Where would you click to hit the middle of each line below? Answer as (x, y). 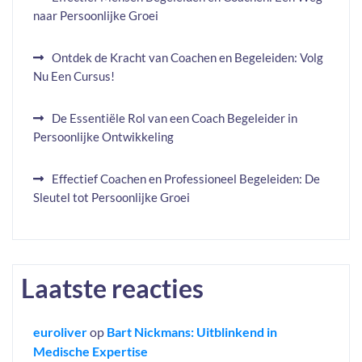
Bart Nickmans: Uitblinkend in (192, 332)
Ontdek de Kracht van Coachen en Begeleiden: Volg (187, 57)
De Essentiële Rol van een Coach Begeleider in (175, 118)
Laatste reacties (112, 288)
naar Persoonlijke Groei (96, 15)
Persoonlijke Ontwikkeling (103, 137)
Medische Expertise (90, 351)
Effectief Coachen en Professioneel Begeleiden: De (186, 179)
